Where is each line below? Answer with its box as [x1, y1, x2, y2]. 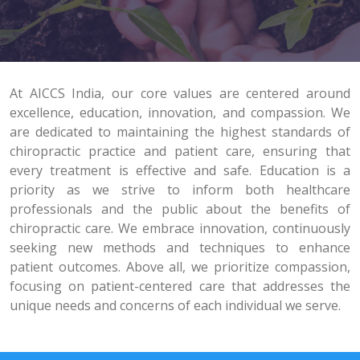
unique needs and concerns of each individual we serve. [10, 297, 341, 314]
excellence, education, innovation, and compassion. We [10, 104, 350, 121]
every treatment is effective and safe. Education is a [10, 162, 350, 179]
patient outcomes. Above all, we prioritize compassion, [10, 258, 350, 276]
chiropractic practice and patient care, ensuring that [10, 142, 350, 160]
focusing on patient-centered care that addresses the [10, 277, 350, 295]
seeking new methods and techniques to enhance [10, 239, 350, 256]
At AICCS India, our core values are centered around [10, 84, 350, 102]
